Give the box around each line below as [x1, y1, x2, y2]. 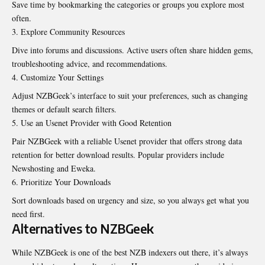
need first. [12, 208, 45, 220]
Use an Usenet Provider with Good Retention [21, 117, 172, 129]
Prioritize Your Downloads [21, 176, 111, 188]
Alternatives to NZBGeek [12, 221, 154, 237]
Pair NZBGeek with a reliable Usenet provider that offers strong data [12, 135, 242, 147]
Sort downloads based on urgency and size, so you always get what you [12, 195, 249, 206]
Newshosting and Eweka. [12, 163, 96, 174]
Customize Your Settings [21, 72, 104, 83]
